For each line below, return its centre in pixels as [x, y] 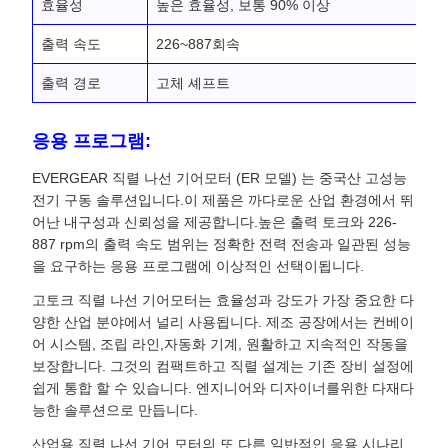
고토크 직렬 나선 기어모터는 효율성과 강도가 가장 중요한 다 [223, 300]
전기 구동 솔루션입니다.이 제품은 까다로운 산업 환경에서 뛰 [223, 200]
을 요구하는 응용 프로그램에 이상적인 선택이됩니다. [198, 266]
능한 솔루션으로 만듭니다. [115, 410]
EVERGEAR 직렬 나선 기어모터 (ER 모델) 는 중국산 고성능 [219, 178]
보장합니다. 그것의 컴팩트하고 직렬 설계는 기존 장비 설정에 [223, 366]
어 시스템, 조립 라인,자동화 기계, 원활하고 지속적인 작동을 [220, 344]
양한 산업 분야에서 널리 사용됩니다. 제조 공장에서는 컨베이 [223, 322]
